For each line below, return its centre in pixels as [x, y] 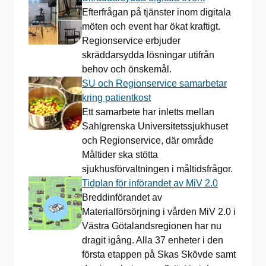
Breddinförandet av [122, 197]
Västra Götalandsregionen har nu [152, 226]
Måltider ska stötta [120, 154]
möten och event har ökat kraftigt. [151, 26]
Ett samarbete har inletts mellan [148, 112]
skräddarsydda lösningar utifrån [148, 55]
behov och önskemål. [127, 69]
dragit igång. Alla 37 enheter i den [153, 240]
